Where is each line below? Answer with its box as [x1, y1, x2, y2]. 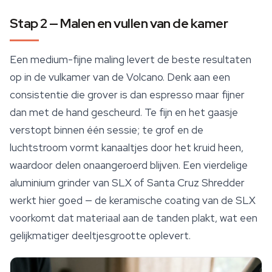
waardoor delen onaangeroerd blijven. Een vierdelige [10, 158, 248, 172]
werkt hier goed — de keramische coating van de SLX [10, 194, 256, 208]
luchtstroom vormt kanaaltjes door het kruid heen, [10, 141, 243, 155]
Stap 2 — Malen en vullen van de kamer [10, 15, 228, 33]
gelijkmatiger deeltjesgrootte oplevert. [10, 229, 191, 243]
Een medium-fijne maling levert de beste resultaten [10, 53, 251, 67]
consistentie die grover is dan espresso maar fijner [10, 88, 245, 102]
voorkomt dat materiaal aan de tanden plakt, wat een [10, 211, 257, 225]
